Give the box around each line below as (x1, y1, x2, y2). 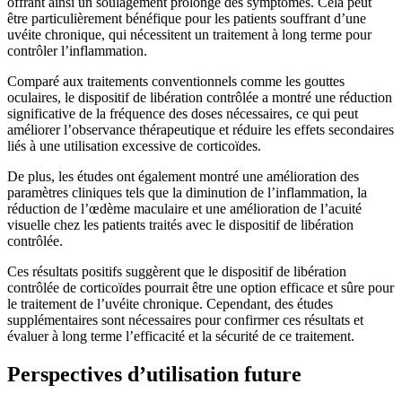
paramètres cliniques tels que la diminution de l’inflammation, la (7, 185, 367, 201)
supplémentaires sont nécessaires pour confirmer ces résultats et (7, 312, 363, 328)
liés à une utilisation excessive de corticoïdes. (7, 138, 261, 154)
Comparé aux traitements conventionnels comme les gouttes (7, 74, 345, 90)
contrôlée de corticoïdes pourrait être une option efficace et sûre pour (7, 280, 394, 296)
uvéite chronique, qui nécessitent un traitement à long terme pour (7, 27, 371, 43)
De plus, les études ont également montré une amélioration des (7, 169, 359, 185)
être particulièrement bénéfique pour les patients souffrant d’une (7, 11, 366, 27)
